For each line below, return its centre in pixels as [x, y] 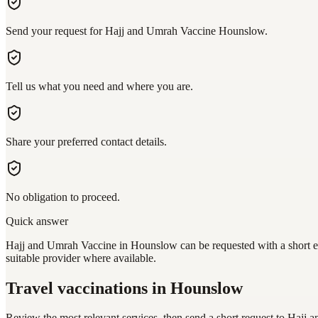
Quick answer [37, 221]
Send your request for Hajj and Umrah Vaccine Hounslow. [137, 31]
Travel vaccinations [77, 288]
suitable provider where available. [81, 258]
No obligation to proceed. [63, 197]
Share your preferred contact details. [86, 141]
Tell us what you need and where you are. [99, 86]
